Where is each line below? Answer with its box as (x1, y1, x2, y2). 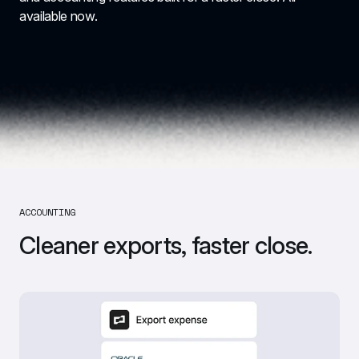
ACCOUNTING (19, 205, 75, 219)
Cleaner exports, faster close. (19, 231, 313, 260)
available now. (19, 8, 98, 24)
